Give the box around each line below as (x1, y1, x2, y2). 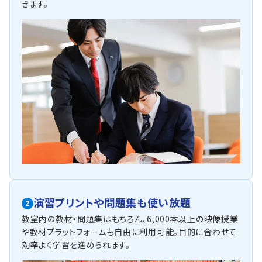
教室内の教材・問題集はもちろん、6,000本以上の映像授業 (22, 212, 239, 225)
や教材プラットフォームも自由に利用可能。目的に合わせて (22, 225, 237, 237)
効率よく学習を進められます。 (22, 238, 130, 250)
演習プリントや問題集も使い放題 (33, 194, 191, 210)
